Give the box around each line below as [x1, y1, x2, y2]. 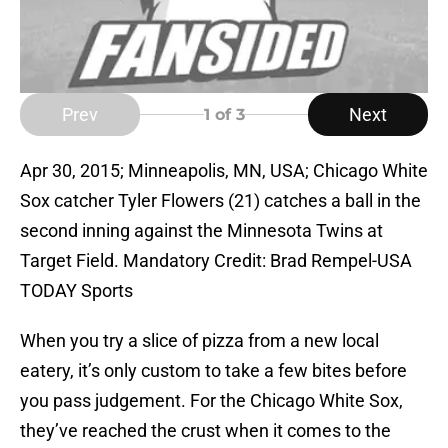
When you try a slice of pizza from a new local [20, 330, 379, 352]
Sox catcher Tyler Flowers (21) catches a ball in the [20, 190, 421, 212]
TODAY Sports [20, 280, 133, 302]
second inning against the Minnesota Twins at [20, 220, 383, 242]
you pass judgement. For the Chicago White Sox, [20, 390, 403, 412]
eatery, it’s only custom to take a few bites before [20, 360, 407, 382]
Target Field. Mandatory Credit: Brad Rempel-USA [20, 250, 412, 272]
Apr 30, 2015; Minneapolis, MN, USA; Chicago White [20, 160, 428, 182]
